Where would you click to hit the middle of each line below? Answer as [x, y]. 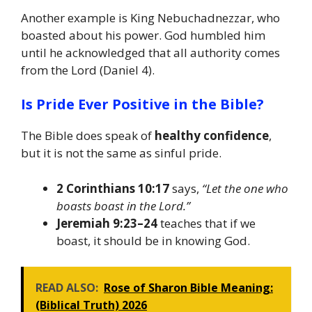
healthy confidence [212, 136]
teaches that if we [206, 223]
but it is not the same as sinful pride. [121, 153]
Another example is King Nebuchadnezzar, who [150, 17]
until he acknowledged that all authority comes [150, 52]
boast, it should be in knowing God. [153, 240]
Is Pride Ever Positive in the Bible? [142, 104]
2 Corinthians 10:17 [113, 188]
